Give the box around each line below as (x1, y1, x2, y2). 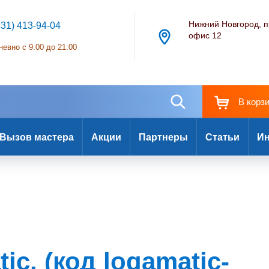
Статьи (205, 131, 240, 142)
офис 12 (189, 31, 222, 40)
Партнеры (139, 131, 188, 142)
